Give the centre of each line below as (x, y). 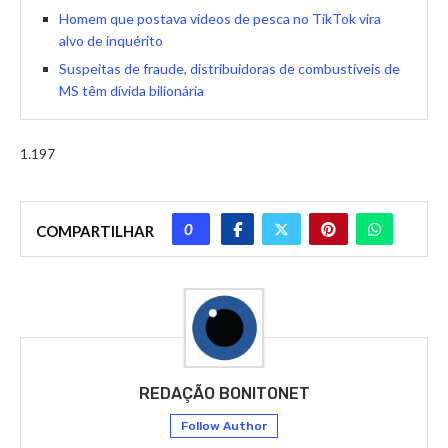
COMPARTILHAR (95, 231)
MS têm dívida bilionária (131, 91)
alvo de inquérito (111, 41)
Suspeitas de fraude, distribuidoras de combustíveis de (229, 69)
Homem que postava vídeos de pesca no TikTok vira (220, 19)
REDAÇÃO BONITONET (224, 394)
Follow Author (224, 426)
